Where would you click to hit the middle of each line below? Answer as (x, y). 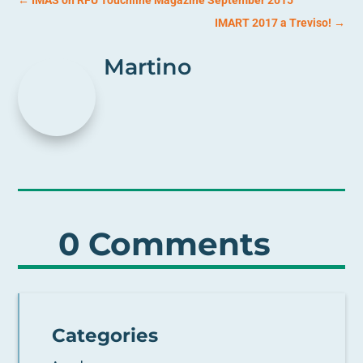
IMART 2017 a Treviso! (273, 22)
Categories (105, 335)
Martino (148, 66)
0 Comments (165, 243)
